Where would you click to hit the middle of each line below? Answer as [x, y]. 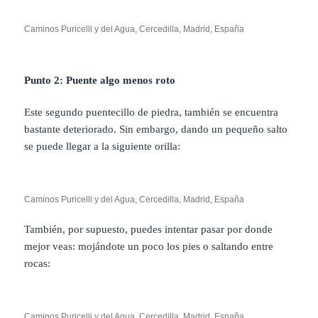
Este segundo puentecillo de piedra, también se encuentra [152, 113]
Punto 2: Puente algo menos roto [100, 81]
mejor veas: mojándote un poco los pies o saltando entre [149, 247]
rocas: [38, 264]
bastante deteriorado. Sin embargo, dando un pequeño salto [156, 130]
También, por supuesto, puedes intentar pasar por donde [149, 230]
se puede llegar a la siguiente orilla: [103, 147]
